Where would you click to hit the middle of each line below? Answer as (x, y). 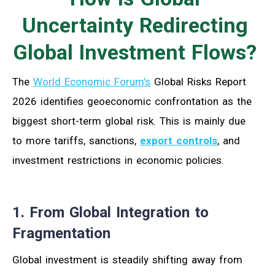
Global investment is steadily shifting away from (127, 259)
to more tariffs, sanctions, (76, 140)
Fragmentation (61, 233)
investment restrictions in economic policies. (118, 160)
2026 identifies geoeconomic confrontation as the (132, 101)
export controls (179, 140)
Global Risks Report (198, 81)
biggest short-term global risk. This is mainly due (129, 121)
